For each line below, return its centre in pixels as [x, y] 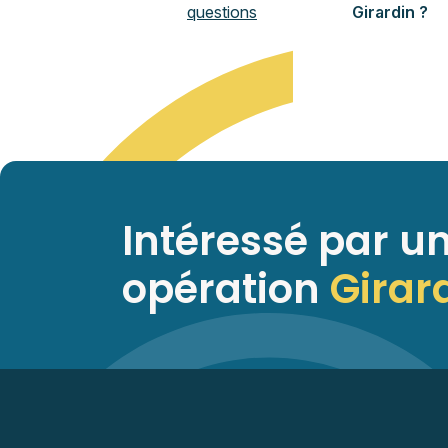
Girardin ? [389, 12]
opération [226, 289]
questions [222, 12]
